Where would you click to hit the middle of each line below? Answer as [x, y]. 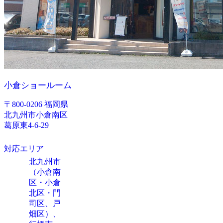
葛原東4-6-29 [26, 125]
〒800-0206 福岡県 [36, 105]
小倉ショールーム [38, 86]
